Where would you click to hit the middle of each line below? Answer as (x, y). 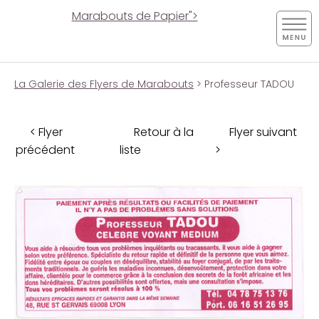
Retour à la (164, 132)
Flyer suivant (263, 132)
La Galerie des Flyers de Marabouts (104, 84)
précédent (45, 150)
